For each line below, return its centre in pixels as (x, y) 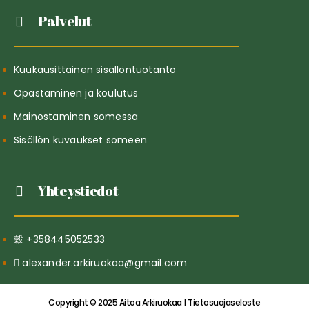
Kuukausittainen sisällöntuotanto (95, 69)
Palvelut (65, 21)
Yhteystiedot (78, 190)
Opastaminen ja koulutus (76, 93)
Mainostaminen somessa (76, 116)
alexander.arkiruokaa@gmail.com (105, 262)
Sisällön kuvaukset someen (80, 140)
